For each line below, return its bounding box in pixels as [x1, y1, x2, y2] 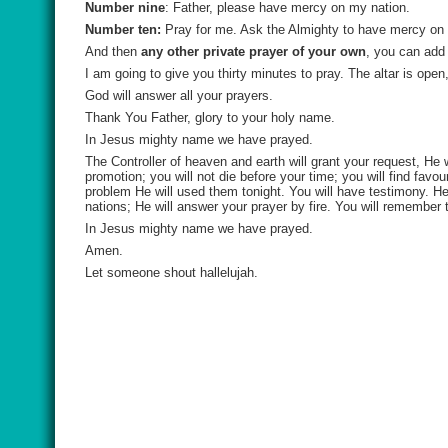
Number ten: [85, 22, 161, 37]
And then [85, 44, 141, 59]
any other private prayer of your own [141, 44, 366, 59]
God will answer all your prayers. [85, 88, 273, 103]
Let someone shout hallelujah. [85, 265, 258, 280]
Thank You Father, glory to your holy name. [85, 110, 335, 125]
